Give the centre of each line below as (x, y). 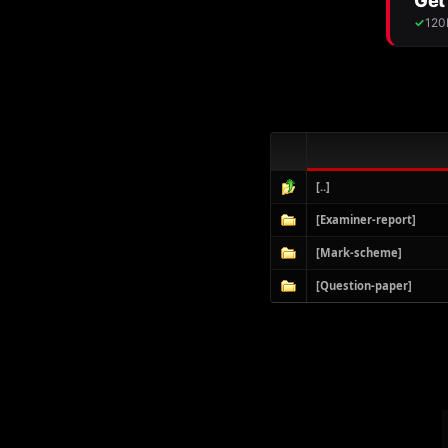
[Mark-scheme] (359, 252)
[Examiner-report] (366, 219)
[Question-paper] (364, 285)
